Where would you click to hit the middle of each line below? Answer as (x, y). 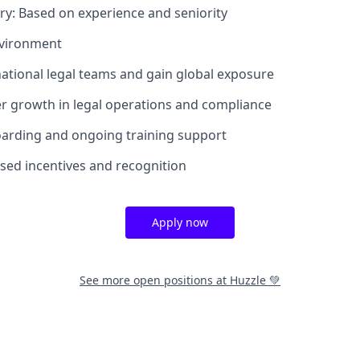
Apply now (180, 222)
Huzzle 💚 (255, 280)
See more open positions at (155, 280)
